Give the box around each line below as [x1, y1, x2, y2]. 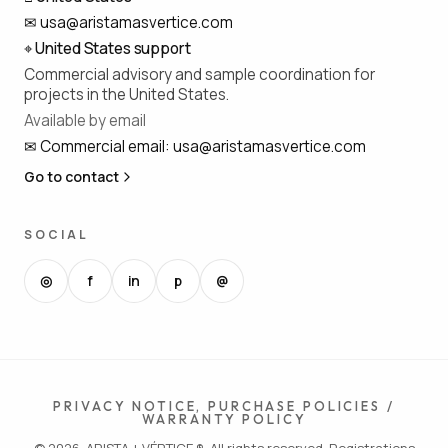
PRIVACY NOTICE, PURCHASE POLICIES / [53, 397, 395, 414]
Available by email [24, 109, 146, 131]
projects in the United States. [24, 83, 229, 105]
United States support [34, 37, 191, 59]
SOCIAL [24, 225, 89, 243]
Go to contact [24, 166, 119, 186]
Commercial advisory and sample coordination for [24, 63, 375, 85]
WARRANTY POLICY [141, 410, 307, 427]
